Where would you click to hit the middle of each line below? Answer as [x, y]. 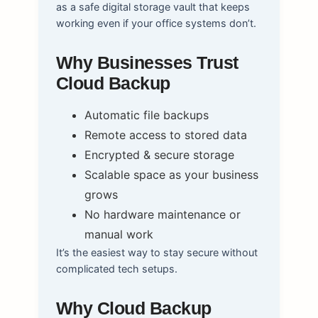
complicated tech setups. [116, 268]
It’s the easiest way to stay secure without [157, 252]
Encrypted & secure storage [159, 154]
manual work [119, 234]
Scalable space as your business [171, 174]
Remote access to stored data [165, 135]
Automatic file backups [146, 115]
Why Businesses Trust [147, 62]
